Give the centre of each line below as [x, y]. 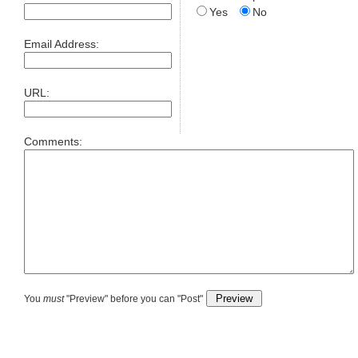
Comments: [53, 142]
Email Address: [62, 44]
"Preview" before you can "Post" [133, 299]
